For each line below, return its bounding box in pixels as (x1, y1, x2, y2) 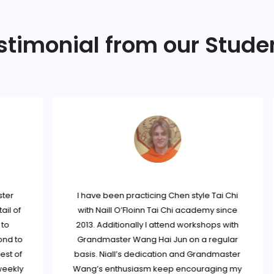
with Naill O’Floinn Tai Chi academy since (66, 204, 226, 216)
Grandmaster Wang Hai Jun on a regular (65, 234, 227, 245)
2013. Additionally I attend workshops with (64, 219, 228, 231)
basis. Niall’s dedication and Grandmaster (62, 248, 229, 260)
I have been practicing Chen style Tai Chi (65, 190, 227, 201)
